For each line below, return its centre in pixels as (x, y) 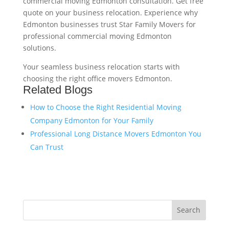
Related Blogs (58, 89)
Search (189, 210)
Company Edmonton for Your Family (91, 120)
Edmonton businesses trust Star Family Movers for (109, 24)
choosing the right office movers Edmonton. (97, 78)
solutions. (39, 48)
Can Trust (47, 147)
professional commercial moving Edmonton (97, 36)
